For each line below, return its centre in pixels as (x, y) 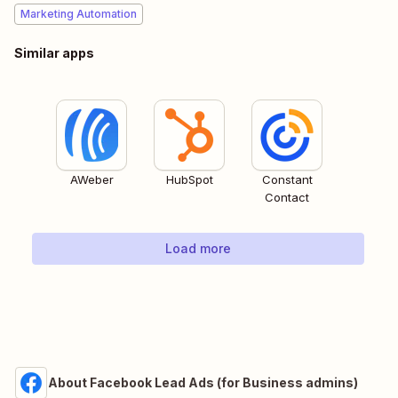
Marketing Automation (79, 14)
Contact (287, 198)
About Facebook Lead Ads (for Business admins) (203, 383)
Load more (198, 249)
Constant (287, 180)
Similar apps (54, 53)
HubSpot (189, 180)
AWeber (92, 180)
